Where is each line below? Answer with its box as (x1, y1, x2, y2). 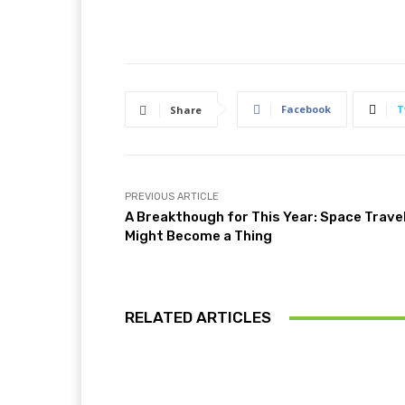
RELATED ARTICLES (125, 308, 271, 327)
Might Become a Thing (125, 228, 272, 245)
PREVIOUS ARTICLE (125, 191, 219, 203)
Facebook (281, 102, 331, 117)
